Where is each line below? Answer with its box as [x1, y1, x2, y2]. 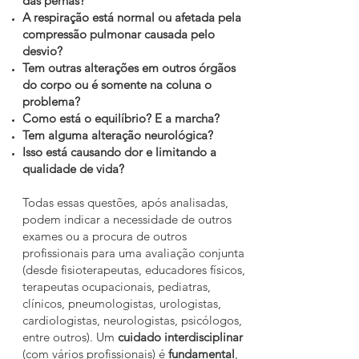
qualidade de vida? [22, 161, 124, 176]
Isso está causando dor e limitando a [22, 144, 216, 159]
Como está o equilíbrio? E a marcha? [22, 111, 220, 126]
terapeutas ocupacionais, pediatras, [22, 279, 211, 294]
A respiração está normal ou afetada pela [22, 10, 241, 25]
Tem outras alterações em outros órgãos [22, 60, 236, 75]
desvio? [22, 43, 63, 58]
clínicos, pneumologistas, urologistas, [22, 296, 221, 311]
